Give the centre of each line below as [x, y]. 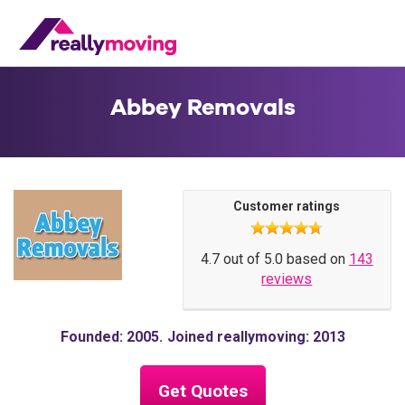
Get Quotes [202, 391]
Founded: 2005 [109, 337]
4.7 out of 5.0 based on [274, 259]
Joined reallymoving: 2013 [256, 337]
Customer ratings [287, 206]
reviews [287, 279]
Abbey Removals [202, 107]
